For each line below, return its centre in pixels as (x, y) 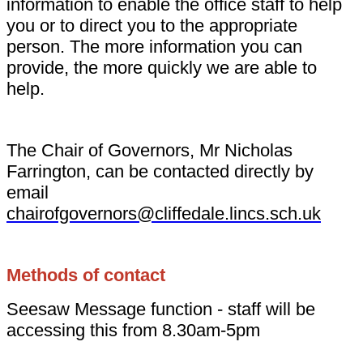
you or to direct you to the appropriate (152, 25)
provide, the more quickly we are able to (162, 67)
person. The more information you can (154, 46)
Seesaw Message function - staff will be (161, 309)
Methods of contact (86, 275)
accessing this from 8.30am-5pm (133, 330)
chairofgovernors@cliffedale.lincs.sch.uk (164, 213)
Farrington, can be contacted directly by (160, 171)
